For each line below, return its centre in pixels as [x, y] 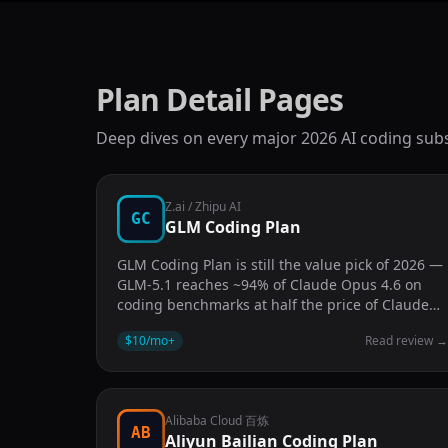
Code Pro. [149, 324]
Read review [399, 340]
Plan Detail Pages [220, 99]
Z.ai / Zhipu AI [203, 206]
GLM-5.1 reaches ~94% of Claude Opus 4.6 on [269, 284]
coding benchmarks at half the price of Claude [273, 304]
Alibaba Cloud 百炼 [217, 420]
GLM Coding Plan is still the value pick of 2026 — [280, 264]
